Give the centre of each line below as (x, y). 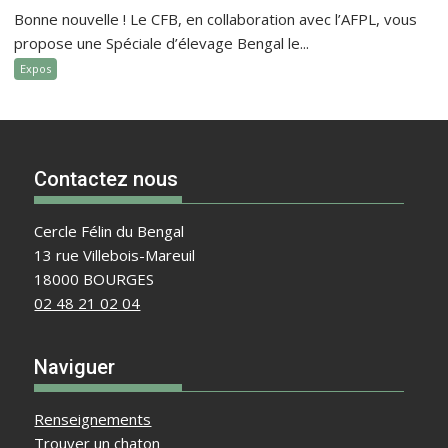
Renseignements (93, 418)
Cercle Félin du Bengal (109, 231)
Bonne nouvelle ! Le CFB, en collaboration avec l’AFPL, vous (216, 19)
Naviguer (75, 366)
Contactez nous (106, 179)
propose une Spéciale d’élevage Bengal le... (162, 43)
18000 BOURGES (94, 279)
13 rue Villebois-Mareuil (115, 255)
